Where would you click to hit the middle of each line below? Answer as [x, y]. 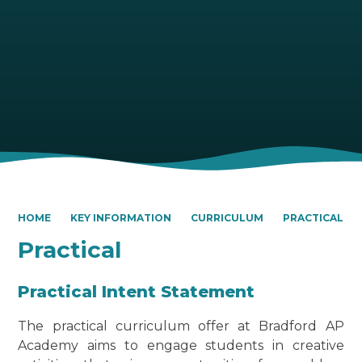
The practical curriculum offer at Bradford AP [181, 326]
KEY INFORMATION [121, 218]
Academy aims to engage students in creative [181, 346]
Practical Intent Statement [137, 292]
